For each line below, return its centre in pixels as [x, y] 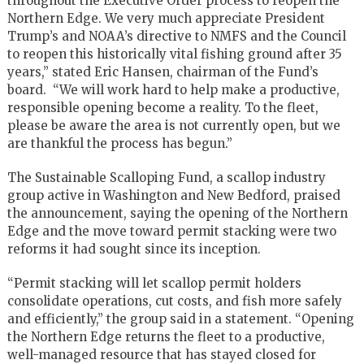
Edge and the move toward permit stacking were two [171, 231]
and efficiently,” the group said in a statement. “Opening [180, 318]
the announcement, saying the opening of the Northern [177, 213]
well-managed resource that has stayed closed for [161, 354]
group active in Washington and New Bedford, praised [173, 195]
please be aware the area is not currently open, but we [173, 125]
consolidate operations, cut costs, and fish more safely [174, 301]
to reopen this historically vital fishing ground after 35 [174, 54]
